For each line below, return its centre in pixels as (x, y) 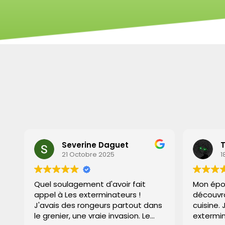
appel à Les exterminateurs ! (83, 195)
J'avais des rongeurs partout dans (94, 205)
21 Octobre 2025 (84, 154)
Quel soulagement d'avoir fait (86, 184)
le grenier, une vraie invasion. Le (88, 216)
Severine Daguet (91, 145)
